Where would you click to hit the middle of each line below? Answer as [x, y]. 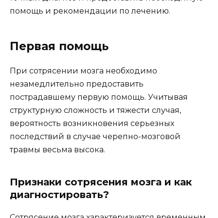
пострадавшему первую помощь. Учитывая [99, 97]
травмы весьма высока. [57, 149]
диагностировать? [59, 194]
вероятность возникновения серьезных [92, 123]
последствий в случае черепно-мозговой [95, 136]
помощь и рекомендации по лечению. [90, 11]
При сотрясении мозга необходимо [83, 71]
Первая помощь [59, 46]
